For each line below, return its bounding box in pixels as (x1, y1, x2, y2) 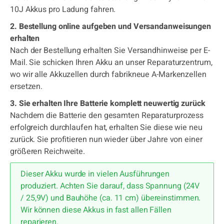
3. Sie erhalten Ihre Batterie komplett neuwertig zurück (10, 97, 205, 109)
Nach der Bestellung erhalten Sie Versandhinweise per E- (10, 44, 210, 56)
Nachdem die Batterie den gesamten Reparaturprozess (10, 109, 204, 121)
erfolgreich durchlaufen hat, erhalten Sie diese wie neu (10, 121, 202, 133)
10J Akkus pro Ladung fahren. (10, 3, 116, 15)
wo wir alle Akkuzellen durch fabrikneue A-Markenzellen (10, 68, 206, 80)
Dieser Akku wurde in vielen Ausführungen (20, 168, 170, 180)
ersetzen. (10, 80, 43, 92)
